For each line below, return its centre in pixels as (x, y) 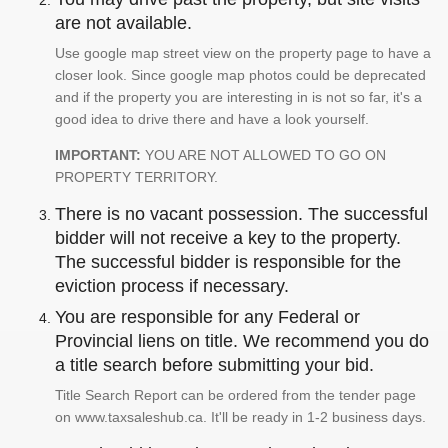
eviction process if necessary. (172, 286)
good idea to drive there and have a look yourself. (212, 119)
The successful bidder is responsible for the (228, 262)
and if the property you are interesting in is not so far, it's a (238, 97)
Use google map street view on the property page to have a (243, 53)
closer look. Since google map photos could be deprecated (240, 75)
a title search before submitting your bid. (214, 365)
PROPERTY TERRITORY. (136, 177)
